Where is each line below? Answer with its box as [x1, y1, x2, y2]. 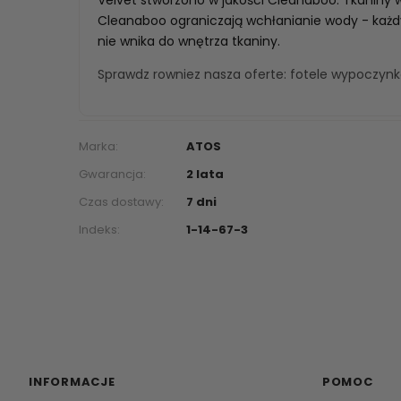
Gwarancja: [79, 165, 146, 183]
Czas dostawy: [79, 192, 164, 210]
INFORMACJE [29, 372, 115, 390]
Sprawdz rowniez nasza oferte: [98, 64, 290, 83]
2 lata [186, 165, 224, 183]
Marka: [79, 137, 118, 155]
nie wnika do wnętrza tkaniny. [98, 31, 280, 50]
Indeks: [79, 220, 120, 238]
